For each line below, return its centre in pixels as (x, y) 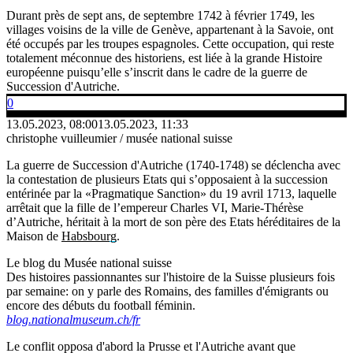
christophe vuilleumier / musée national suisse (119, 138)
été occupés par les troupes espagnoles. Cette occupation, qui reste (170, 43)
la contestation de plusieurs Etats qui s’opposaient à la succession (167, 179)
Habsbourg (89, 236)
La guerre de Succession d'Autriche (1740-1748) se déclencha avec (173, 165)
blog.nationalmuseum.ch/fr (73, 319)
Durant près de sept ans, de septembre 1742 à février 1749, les (160, 15)
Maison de (34, 236)
